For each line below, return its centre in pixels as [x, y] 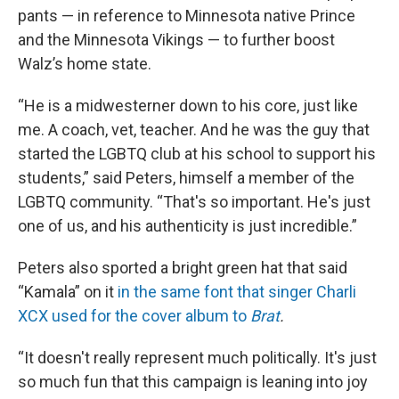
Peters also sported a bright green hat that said [183, 268]
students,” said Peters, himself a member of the [186, 178]
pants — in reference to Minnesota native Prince [187, 16]
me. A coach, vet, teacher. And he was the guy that [194, 130]
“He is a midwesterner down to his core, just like [188, 106]
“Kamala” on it [66, 292]
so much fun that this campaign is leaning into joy [193, 382]
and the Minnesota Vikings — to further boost [176, 40]
